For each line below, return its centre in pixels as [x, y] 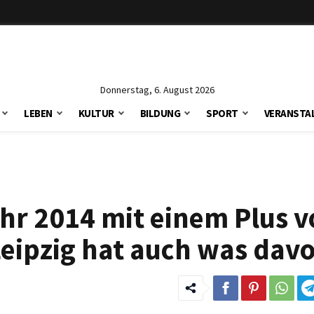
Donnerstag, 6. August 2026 [157, 90]
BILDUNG [160, 113]
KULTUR [96, 113]
